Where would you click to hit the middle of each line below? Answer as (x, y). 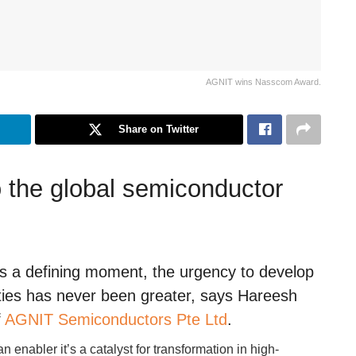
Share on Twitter (158, 129)
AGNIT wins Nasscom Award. (263, 81)
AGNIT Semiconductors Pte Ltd (116, 320)
